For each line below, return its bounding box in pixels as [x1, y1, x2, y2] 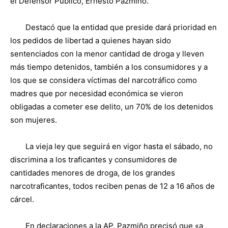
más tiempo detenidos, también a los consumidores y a [10, 62, 208, 72]
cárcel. [10, 194, 34, 204]
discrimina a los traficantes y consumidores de [10, 155, 177, 164]
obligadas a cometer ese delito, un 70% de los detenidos [10, 102, 213, 111]
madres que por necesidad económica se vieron [10, 89, 183, 98]
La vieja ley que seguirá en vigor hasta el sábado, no [25, 141, 213, 151]
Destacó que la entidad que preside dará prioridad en [25, 22, 217, 32]
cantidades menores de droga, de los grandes [10, 168, 175, 178]
